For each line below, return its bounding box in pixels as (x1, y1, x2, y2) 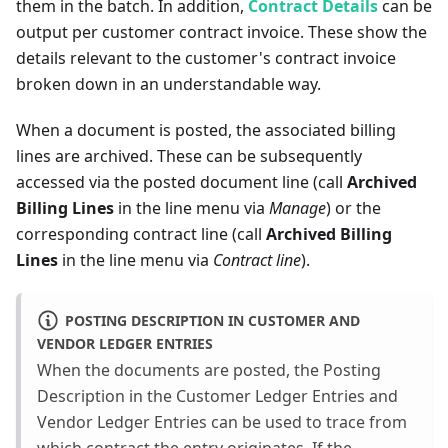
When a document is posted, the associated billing (16, 119, 396, 142)
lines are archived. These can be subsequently (16, 145, 362, 168)
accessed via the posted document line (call (16, 171, 347, 194)
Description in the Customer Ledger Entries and (37, 384, 398, 407)
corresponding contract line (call (16, 223, 266, 246)
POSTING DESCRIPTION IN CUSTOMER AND (64, 310, 360, 330)
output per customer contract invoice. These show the (16, 21, 427, 44)
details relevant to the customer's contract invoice (16, 47, 396, 70)
